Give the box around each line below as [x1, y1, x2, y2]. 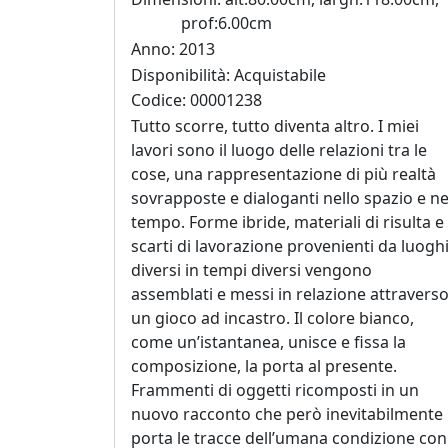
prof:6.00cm [181, 12, 272, 35]
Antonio [84, 83, 156, 111]
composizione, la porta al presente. [131, 354, 397, 377]
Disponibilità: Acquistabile [131, 63, 326, 86]
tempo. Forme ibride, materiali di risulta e [131, 210, 444, 233]
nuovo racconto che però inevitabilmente [131, 402, 443, 425]
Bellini [84, 392, 139, 420]
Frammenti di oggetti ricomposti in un [131, 378, 419, 401]
